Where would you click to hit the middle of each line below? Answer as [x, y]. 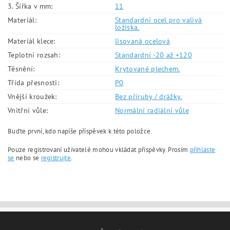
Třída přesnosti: [34, 83]
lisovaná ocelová [143, 41]
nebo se [27, 158]
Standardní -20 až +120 [154, 55]
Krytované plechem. [148, 69]
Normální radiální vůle [152, 110]
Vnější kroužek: [32, 97]
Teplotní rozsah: [34, 55]
